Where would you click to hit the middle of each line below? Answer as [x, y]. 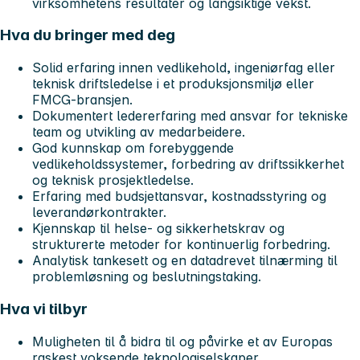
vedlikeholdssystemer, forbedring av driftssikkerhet [188, 164]
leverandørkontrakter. [99, 213]
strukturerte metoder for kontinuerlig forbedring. [181, 245]
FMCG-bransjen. [82, 100]
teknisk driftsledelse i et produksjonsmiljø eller [173, 84]
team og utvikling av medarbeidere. [139, 132]
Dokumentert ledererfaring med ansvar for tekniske [190, 116]
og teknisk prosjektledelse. [113, 180]
